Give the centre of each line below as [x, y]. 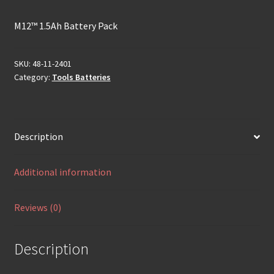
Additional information [62, 172]
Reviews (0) [37, 208]
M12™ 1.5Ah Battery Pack [65, 25]
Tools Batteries [81, 77]
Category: [33, 77]
